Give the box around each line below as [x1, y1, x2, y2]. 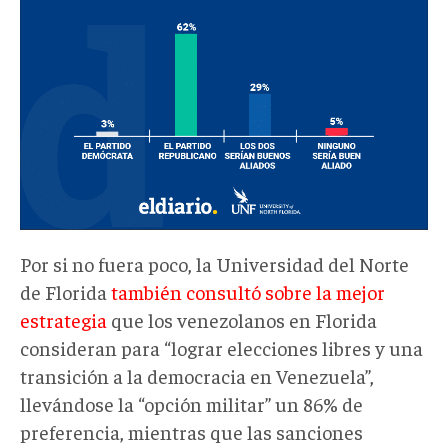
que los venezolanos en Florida [107, 306, 377, 332]
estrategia [20, 306, 107, 332]
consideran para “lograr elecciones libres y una [20, 334, 423, 360]
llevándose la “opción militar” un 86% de [20, 390, 363, 416]
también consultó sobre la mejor [111, 278, 385, 304]
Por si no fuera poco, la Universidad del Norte [20, 250, 409, 276]
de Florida [20, 278, 111, 304]
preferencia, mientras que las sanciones [20, 418, 363, 444]
